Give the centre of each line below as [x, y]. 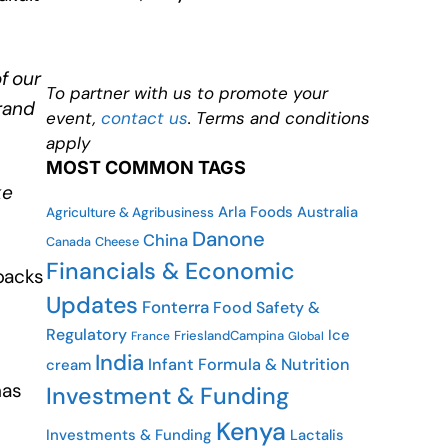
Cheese [117, 241]
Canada [68, 242]
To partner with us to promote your [187, 93]
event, [73, 118]
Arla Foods [255, 212]
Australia [327, 212]
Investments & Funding [129, 435]
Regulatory [86, 334]
